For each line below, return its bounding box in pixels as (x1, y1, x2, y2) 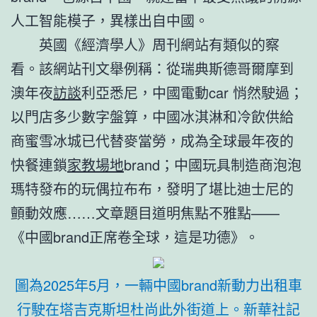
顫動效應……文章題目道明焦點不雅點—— (11, 202, 279, 223)
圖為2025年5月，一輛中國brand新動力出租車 (15, 274, 302, 295)
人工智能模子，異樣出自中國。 (11, 9, 209, 30)
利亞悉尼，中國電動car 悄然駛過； (81, 81, 304, 103)
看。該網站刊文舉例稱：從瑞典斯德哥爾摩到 (11, 57, 294, 79)
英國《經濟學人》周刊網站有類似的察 (39, 33, 279, 54)
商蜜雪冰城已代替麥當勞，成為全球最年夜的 (11, 129, 294, 151)
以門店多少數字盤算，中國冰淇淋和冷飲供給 (11, 105, 294, 127)
